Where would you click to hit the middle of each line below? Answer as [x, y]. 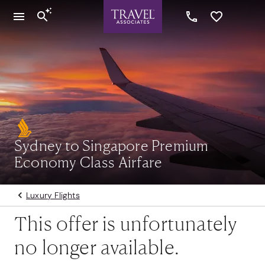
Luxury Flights [53, 195]
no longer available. [97, 247]
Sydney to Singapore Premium [112, 145]
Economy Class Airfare [88, 162]
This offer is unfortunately [126, 223]
